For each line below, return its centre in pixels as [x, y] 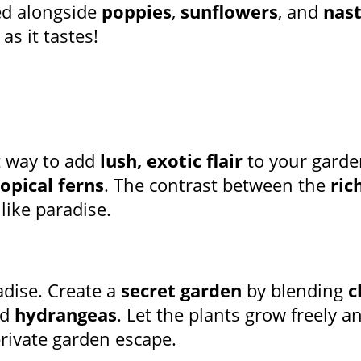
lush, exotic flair [171, 161]
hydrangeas [66, 315]
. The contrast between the [217, 185]
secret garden [181, 290]
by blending [295, 290]
